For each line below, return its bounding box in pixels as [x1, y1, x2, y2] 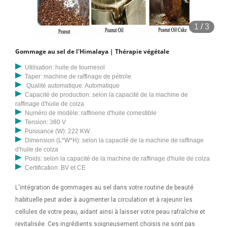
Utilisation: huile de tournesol [25, 64, 105, 71]
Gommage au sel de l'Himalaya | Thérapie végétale [15, 47, 169, 56]
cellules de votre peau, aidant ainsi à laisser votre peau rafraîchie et [15, 208, 205, 216]
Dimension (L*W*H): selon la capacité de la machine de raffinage [25, 137, 204, 144]
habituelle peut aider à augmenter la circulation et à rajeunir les [15, 196, 193, 204]
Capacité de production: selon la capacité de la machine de [25, 91, 188, 99]
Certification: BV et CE [25, 164, 86, 172]
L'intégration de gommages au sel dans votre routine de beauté [15, 184, 194, 192]
